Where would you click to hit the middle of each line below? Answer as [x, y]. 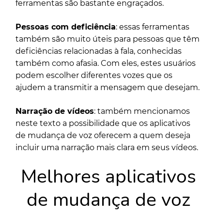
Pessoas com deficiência [66, 27]
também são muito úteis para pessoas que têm [108, 39]
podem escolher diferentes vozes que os [94, 76]
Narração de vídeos [55, 111]
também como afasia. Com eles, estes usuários [106, 63]
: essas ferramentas [153, 27]
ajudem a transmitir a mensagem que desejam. [108, 88]
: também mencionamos [142, 111]
